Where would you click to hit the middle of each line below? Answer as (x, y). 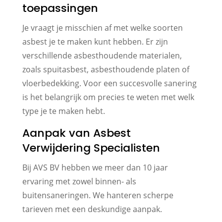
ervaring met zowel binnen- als (79, 181)
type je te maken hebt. (63, 111)
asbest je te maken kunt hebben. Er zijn (95, 41)
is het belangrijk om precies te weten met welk (108, 97)
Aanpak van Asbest (76, 133)
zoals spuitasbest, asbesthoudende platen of (106, 69)
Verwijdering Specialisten (91, 148)
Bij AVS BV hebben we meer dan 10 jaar (95, 167)
